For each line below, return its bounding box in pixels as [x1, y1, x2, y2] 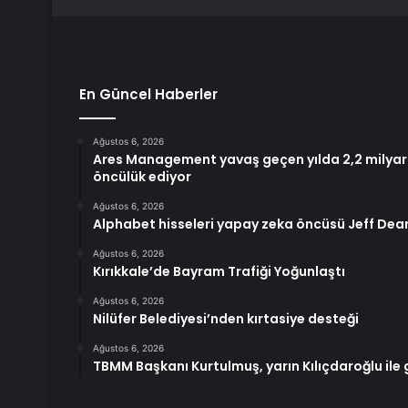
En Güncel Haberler [79, 85, 218, 105]
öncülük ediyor [93, 168, 191, 187]
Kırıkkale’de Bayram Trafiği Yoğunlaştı [93, 262, 345, 281]
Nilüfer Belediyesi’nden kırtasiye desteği [93, 310, 359, 329]
